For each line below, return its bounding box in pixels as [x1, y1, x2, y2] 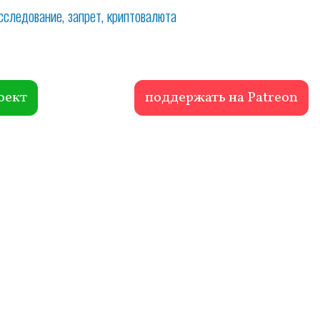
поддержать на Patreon [144, 87, 298, 108]
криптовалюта [107, 4, 176, 26]
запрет [68, 4, 101, 26]
